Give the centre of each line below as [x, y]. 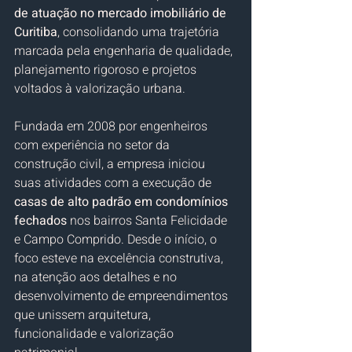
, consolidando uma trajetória [140, 32]
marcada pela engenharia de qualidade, [125, 51]
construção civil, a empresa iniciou [111, 164]
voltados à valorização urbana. [100, 88]
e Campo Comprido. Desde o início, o [117, 239]
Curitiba [36, 32]
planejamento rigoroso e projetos [107, 70]
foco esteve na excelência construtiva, [120, 258]
